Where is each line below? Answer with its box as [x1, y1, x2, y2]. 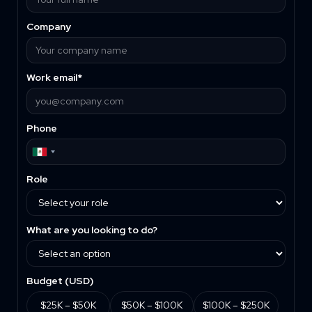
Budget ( [26, 274, 69, 288]
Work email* [26, 71, 82, 84]
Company [26, 20, 71, 33]
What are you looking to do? [26, 224, 157, 237]
